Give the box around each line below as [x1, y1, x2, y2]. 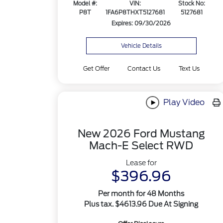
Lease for [125, 159, 157, 167]
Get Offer [83, 65, 110, 72]
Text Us [178, 65, 200, 72]
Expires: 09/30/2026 [111, 20, 171, 27]
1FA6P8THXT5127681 [106, 9, 165, 16]
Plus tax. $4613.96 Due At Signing [84, 200, 199, 209]
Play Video [161, 97, 205, 107]
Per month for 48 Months [98, 190, 185, 198]
